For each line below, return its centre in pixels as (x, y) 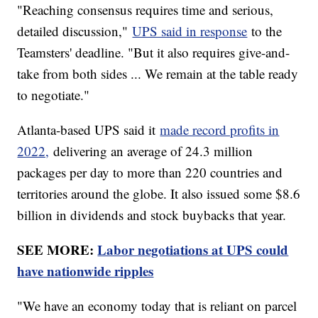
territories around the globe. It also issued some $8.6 (159, 193)
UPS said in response (190, 31)
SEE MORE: (57, 249)
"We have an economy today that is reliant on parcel (157, 305)
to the (265, 31)
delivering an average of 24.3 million (151, 150)
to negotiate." (54, 94)
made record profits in (220, 129)
